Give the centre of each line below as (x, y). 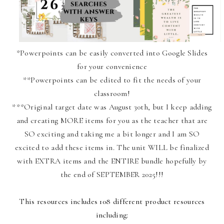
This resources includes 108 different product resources (112, 201)
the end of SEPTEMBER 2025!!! (112, 174)
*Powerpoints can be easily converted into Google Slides (112, 53)
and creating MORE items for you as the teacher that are (112, 120)
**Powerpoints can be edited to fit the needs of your (112, 80)
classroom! (112, 93)
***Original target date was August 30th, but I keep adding (112, 107)
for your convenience (112, 66)
